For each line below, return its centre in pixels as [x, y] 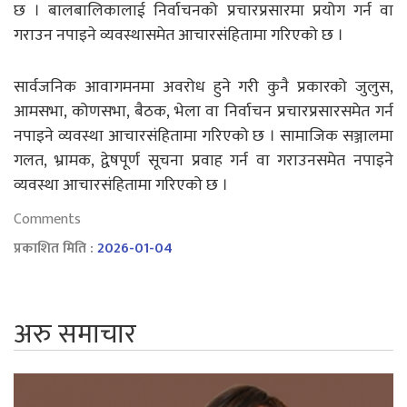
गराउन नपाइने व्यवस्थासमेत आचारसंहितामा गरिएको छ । [179, 35]
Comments [47, 219]
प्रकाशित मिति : [55, 248]
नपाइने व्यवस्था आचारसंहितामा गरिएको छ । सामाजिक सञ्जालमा [203, 136]
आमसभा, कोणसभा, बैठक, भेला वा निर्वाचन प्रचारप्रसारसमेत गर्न [203, 111]
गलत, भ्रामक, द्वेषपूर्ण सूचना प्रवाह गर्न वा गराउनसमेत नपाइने [203, 160]
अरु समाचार [75, 334]
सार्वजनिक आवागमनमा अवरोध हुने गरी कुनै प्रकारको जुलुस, [203, 87]
